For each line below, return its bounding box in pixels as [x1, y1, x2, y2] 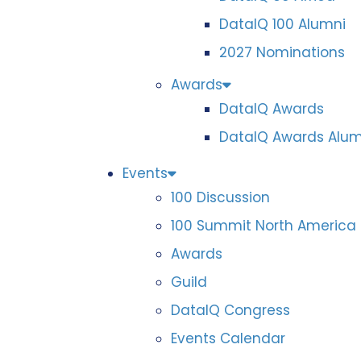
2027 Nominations [219, 43, 345, 62]
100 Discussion [171, 188, 270, 207]
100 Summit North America [171, 216, 356, 235]
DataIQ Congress [171, 301, 290, 320]
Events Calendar [171, 329, 285, 348]
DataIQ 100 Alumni [219, 15, 346, 34]
